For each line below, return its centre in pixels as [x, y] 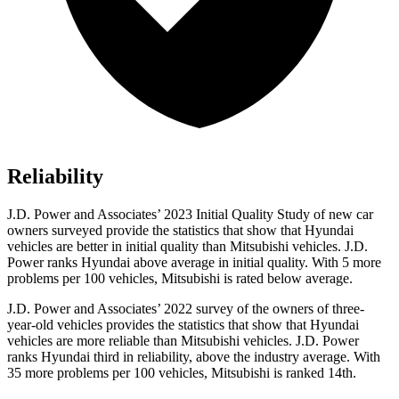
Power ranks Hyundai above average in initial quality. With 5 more [194, 263]
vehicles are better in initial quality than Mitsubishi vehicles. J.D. [187, 247]
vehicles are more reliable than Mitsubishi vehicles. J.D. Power [183, 341]
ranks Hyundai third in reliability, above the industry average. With [194, 357]
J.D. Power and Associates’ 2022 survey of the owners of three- [186, 309]
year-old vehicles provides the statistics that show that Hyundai [183, 325]
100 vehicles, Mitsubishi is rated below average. [218, 279]
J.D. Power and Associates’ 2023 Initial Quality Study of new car [190, 215]
